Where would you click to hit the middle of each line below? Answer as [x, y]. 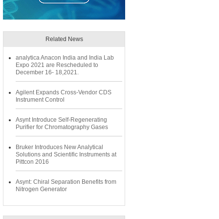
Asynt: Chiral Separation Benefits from [66, 182]
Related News [64, 39]
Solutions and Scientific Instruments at [66, 154]
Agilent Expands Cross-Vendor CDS [64, 92]
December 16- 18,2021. [47, 72]
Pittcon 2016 [32, 162]
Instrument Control [40, 100]
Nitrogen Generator [41, 189]
